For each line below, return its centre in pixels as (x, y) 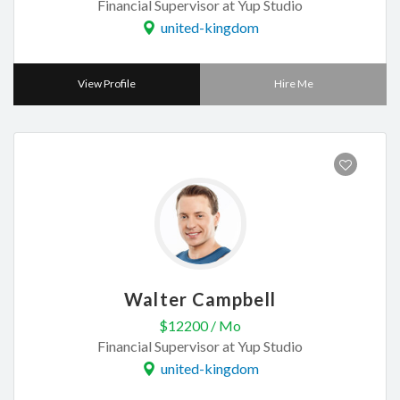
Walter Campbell (200, 299)
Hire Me (293, 83)
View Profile (107, 83)
